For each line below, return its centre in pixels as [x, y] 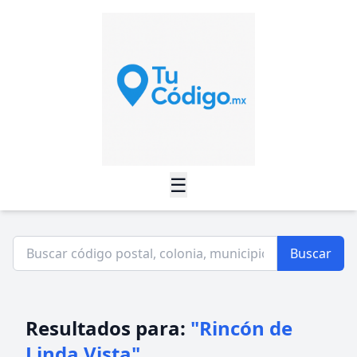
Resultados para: [108, 328]
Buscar [311, 253]
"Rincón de [241, 328]
